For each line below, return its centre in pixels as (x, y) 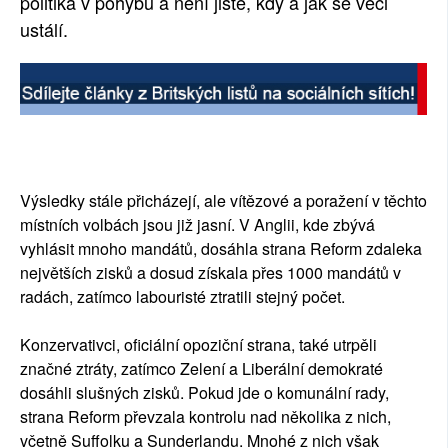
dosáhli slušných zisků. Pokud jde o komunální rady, (204, 393)
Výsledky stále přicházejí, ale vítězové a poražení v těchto (223, 201)
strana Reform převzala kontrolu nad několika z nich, (205, 417)
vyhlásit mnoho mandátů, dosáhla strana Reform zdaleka (221, 249)
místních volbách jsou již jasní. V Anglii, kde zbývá (197, 225)
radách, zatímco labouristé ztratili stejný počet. (184, 297)
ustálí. (44, 29)
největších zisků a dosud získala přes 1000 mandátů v (210, 273)
